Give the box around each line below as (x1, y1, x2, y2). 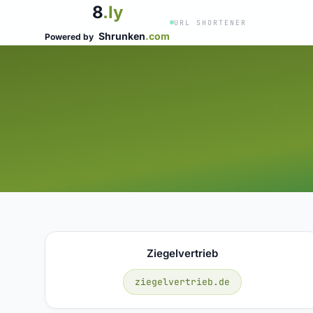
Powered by (45, 31, 96, 42)
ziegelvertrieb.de (135, 275, 231, 288)
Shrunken (99, 30, 145, 42)
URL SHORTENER (174, 17, 247, 27)
